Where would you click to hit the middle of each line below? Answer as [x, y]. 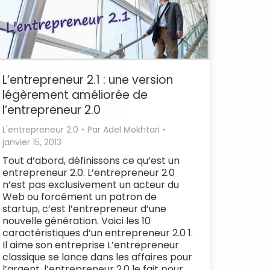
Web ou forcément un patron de [80, 196]
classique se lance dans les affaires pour [97, 257]
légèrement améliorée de [75, 95]
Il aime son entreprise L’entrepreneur [91, 245]
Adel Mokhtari [131, 129]
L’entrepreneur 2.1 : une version [88, 80]
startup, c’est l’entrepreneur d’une [84, 209]
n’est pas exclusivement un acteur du [91, 184]
